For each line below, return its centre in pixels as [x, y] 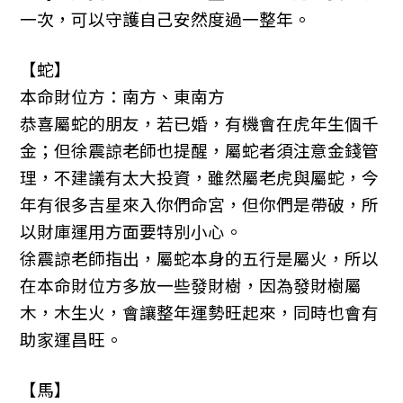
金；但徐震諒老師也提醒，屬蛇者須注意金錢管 [200, 150]
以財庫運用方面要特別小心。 [131, 231]
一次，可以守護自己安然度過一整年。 [166, 19]
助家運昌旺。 [72, 339]
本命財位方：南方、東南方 [123, 96]
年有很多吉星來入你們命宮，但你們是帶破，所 [200, 204]
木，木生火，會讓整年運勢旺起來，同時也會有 [200, 312]
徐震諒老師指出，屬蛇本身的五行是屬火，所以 [200, 258]
